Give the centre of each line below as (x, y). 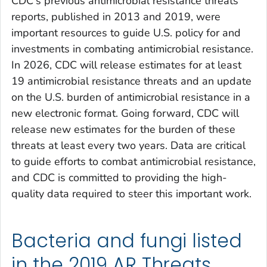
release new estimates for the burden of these (123, 130)
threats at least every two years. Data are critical (128, 146)
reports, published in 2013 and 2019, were (116, 17)
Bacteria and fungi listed (127, 241)
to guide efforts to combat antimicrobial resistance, (133, 162)
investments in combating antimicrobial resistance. (132, 49)
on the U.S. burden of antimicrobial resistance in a (131, 97)
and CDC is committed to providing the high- (119, 178)
